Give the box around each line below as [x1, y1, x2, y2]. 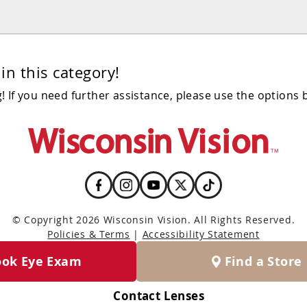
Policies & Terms [47, 228, 130, 241]
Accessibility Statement [142, 228, 260, 241]
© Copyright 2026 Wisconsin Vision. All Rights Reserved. [12, 213, 295, 226]
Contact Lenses [113, 288, 204, 304]
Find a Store [224, 253, 302, 270]
